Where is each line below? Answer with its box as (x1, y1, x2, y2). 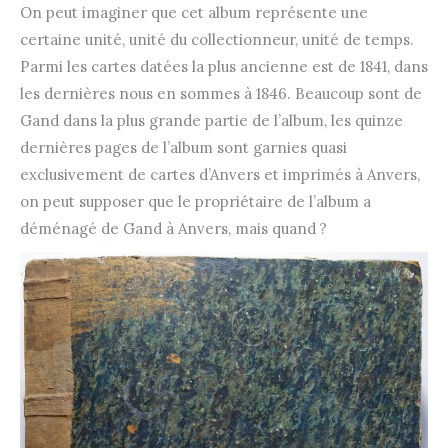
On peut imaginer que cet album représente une (20, 3, 368, 22)
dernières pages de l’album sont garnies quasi (20, 138, 347, 157)
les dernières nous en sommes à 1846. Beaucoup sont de (20, 84, 422, 103)
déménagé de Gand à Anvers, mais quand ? (20, 219, 327, 238)
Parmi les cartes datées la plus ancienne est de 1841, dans (20, 57, 428, 76)
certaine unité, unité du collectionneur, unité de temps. (20, 30, 414, 49)
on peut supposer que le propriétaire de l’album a (20, 192, 371, 211)
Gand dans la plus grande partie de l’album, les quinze (20, 111, 403, 130)
